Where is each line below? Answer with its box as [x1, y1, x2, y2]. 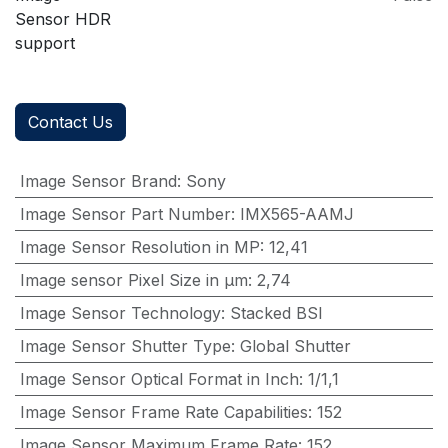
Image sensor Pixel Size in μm [19, 270, 248, 291]
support [15, 33, 75, 54]
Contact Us [28, 112, 113, 133]
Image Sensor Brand [19, 171, 177, 192]
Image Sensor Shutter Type [19, 336, 231, 357]
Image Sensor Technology [19, 303, 221, 324]
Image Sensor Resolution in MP [19, 237, 260, 258]
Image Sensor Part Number [19, 204, 231, 225]
